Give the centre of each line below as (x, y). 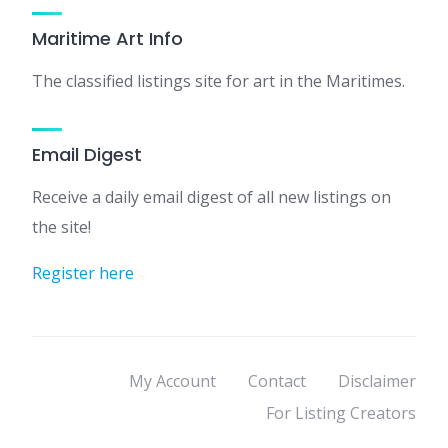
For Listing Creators (341, 413)
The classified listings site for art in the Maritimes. (218, 81)
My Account (172, 381)
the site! (61, 227)
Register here (83, 273)
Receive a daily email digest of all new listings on (211, 197)
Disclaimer (377, 381)
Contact (277, 381)
